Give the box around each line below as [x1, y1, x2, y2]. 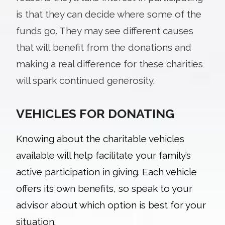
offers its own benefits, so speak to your [16, 182, 192, 194]
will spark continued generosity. [16, 74, 157, 86]
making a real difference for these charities [16, 58, 203, 69]
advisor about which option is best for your [16, 199, 206, 210]
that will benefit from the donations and [16, 41, 191, 53]
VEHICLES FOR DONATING [16, 105, 175, 121]
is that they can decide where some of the [16, 8, 201, 20]
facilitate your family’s [95, 149, 191, 161]
